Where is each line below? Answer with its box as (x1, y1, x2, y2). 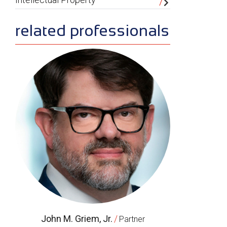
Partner (119, 214, 145, 224)
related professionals (15, 21, 169, 40)
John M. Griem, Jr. (41, 213, 112, 224)
